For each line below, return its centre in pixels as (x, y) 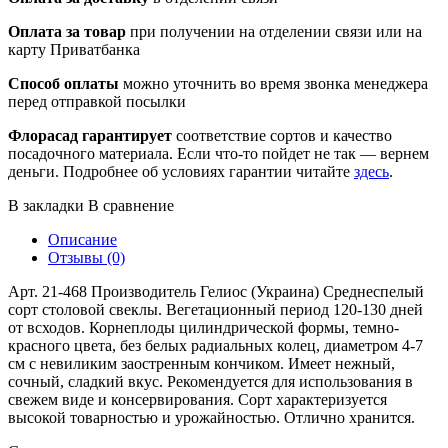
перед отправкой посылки (97, 101)
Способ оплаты (63, 83)
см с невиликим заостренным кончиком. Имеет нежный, (201, 363)
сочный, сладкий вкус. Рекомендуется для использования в (210, 381)
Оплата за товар (67, 31)
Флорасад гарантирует (90, 135)
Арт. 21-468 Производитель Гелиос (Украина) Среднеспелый (216, 291)
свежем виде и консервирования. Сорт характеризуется (197, 399)
